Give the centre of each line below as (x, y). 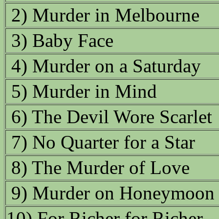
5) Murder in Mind (84, 91)
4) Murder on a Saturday (106, 66)
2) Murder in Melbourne (105, 15)
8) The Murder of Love (100, 168)
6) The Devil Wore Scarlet (112, 117)
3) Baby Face (62, 41)
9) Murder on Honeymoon (113, 193)
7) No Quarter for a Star (103, 142)
